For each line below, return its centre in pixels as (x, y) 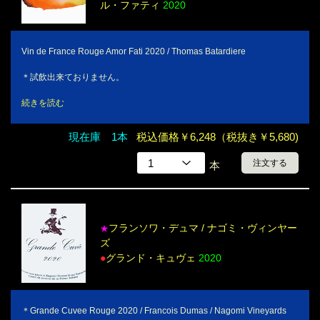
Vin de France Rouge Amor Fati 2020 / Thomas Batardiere (134, 52)
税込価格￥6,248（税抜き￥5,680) (217, 137)
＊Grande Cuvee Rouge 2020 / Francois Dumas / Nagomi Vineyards (154, 310)
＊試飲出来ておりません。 (73, 77)
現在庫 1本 (98, 137)
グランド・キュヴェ (152, 257)
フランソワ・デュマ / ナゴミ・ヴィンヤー (203, 227)
